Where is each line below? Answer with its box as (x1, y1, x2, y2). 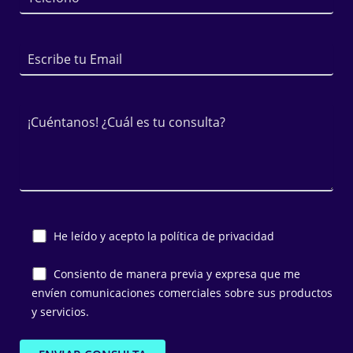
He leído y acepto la (54, 228, 160, 243)
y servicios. (31, 303, 89, 319)
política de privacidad (160, 228, 274, 243)
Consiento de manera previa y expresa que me (54, 266, 300, 281)
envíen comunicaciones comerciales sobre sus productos (31, 284, 333, 300)
